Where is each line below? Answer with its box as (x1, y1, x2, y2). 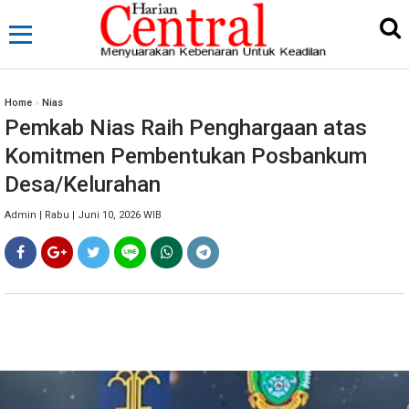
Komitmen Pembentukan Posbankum (5, 143, 367, 169)
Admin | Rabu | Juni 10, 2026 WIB (5, 209, 162, 221)
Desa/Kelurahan (5, 172, 161, 197)
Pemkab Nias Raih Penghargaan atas (5, 115, 367, 141)
